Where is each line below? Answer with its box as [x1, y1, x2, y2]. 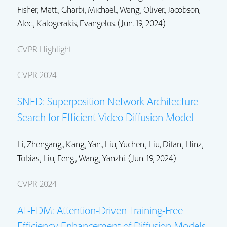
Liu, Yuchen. [105, 138, 145, 150]
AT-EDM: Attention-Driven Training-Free [17, 203, 183, 217]
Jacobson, [168, 3, 200, 15]
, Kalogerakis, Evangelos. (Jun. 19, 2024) [33, 17, 166, 29]
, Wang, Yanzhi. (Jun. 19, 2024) [75, 152, 176, 164]
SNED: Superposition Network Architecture [17, 94, 198, 108]
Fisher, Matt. [17, 3, 58, 15]
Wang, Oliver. [120, 3, 165, 15]
